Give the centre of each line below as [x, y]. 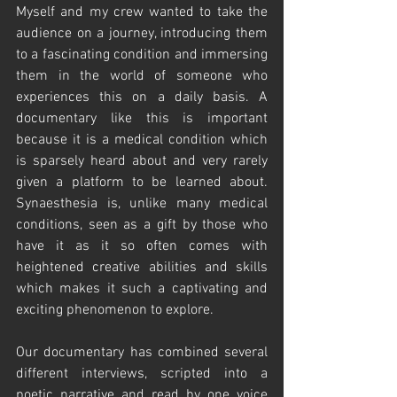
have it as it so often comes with [142, 247]
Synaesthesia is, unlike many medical [142, 204]
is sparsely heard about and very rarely [142, 162]
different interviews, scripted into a [142, 374]
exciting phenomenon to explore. [117, 311]
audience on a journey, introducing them [142, 34]
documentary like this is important [142, 119]
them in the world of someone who [142, 77]
